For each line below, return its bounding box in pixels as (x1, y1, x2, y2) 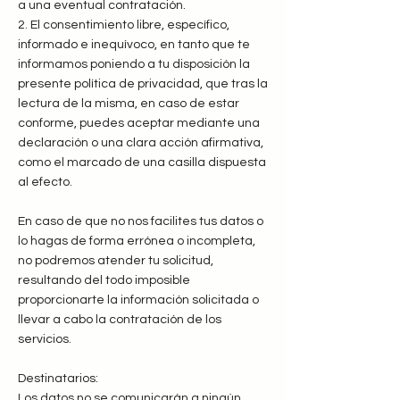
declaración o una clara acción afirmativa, (18, 137, 263, 149)
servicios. (18, 333, 71, 346)
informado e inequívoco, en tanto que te (18, 38, 250, 51)
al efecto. (18, 176, 72, 188)
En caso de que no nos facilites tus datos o (18, 215, 263, 228)
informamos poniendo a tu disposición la (18, 58, 250, 71)
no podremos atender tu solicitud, (18, 254, 213, 267)
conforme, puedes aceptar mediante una (18, 117, 260, 129)
